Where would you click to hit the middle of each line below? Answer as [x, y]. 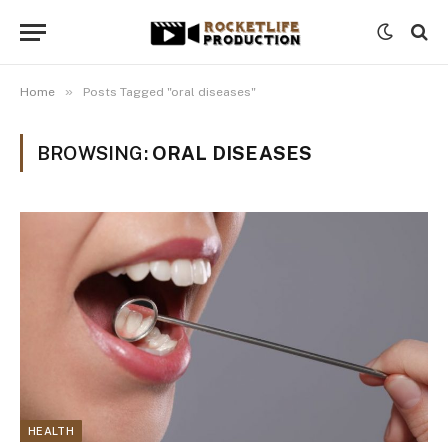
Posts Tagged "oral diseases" [169, 92]
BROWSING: [94, 153]
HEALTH [51, 430]
